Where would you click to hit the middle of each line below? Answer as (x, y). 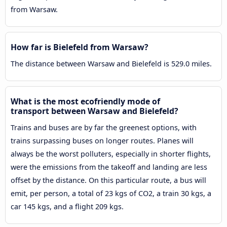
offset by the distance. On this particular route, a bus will (108, 180)
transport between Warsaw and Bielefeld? (94, 111)
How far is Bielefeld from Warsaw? (80, 47)
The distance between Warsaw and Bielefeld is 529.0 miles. (111, 64)
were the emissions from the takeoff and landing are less (109, 167)
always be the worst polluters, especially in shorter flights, (111, 154)
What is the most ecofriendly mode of (85, 102)
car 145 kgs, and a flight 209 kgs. (67, 207)
